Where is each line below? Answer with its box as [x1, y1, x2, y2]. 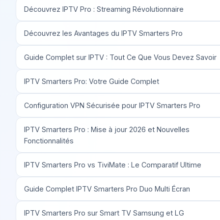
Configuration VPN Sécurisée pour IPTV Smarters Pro [24, 101, 200, 110]
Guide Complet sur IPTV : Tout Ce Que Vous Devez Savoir [24, 53, 217, 61]
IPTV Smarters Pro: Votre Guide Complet [24, 77, 159, 85]
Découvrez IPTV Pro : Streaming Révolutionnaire [24, 4, 184, 13]
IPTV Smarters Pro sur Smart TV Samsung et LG [24, 208, 184, 217]
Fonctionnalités [24, 136, 74, 145]
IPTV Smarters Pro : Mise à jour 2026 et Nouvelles [24, 125, 190, 134]
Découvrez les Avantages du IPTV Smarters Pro [24, 28, 183, 37]
